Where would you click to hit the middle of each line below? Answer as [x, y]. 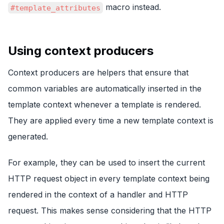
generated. [28, 136]
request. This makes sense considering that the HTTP [110, 210]
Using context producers [81, 50]
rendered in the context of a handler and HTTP [98, 194]
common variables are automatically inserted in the [105, 88]
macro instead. [132, 7]
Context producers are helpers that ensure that [98, 72]
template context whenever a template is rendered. [104, 104]
